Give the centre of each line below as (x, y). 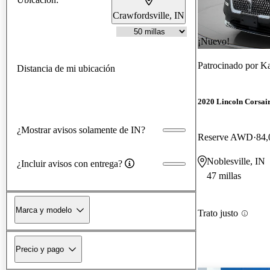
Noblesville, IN (236, 162)
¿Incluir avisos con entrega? (70, 163)
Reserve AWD (225, 137)
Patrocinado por (229, 65)
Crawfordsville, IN (149, 15)
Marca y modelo (44, 210)
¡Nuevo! (214, 41)
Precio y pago (40, 249)
